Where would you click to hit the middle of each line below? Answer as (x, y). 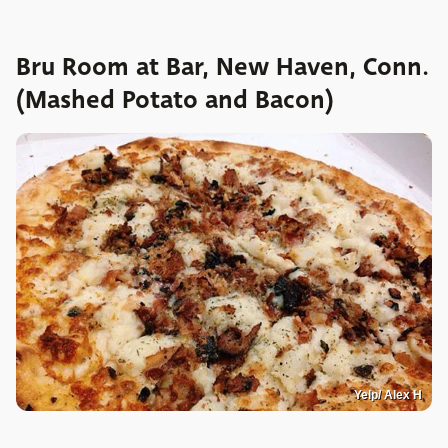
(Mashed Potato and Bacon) (175, 100)
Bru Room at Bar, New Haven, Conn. (222, 67)
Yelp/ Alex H (388, 394)
